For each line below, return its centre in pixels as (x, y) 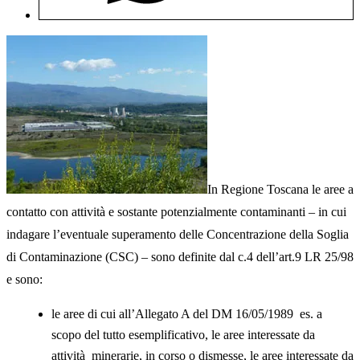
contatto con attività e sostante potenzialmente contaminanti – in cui (176, 212)
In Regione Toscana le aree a (280, 190)
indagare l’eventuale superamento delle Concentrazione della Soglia (178, 235)
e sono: (25, 280)
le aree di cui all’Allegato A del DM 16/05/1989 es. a (187, 314)
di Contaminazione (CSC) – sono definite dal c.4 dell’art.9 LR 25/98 (180, 257)
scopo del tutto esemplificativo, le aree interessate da (183, 335)
